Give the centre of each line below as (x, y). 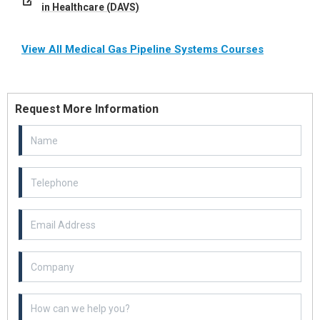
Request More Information (87, 109)
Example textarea (58, 300)
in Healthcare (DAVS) (90, 7)
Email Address (50, 216)
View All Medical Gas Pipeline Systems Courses (142, 49)
